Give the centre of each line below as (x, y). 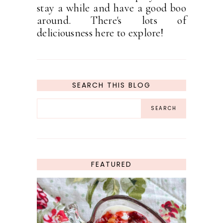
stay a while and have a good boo (111, 8)
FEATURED (111, 165)
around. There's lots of (111, 21)
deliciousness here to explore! (100, 33)
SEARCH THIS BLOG (111, 85)
